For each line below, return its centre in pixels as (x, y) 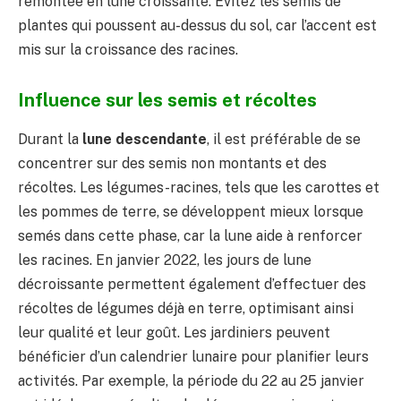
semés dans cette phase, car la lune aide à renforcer (190, 235)
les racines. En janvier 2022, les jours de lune (165, 260)
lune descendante (145, 139)
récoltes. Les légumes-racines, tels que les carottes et (199, 187)
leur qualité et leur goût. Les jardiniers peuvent (174, 332)
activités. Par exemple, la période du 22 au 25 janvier (191, 380)
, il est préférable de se (284, 139)
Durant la (50, 139)
